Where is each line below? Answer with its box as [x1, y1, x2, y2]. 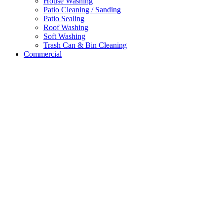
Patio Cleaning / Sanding [43, 5, 121, 14]
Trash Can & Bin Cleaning [43, 40, 127, 49]
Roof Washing [43, 23, 88, 32]
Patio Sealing [43, 14, 84, 23]
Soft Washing [43, 32, 85, 40]
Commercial [24, 49, 62, 58]
